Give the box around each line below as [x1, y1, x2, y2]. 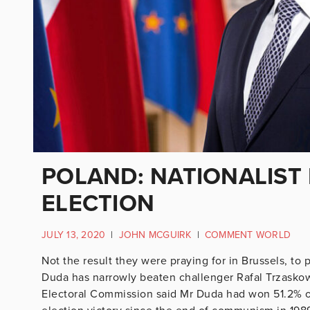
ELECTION [42, 189, 154, 218]
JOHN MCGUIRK [118, 228, 192, 241]
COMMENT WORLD [204, 228, 291, 241]
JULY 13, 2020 [42, 228, 106, 241]
